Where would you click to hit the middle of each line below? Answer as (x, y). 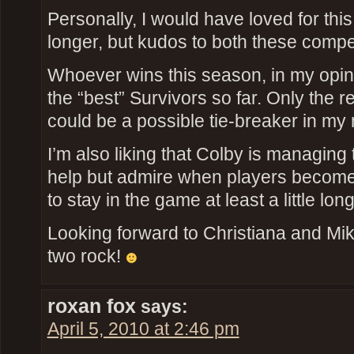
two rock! (86, 257)
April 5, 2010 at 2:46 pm (143, 329)
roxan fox (91, 306)
